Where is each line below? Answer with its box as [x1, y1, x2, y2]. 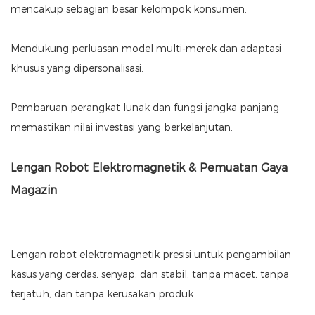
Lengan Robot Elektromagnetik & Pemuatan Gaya [11, 161, 288, 175]
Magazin [11, 184, 57, 198]
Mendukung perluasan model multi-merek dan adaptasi [11, 42, 281, 56]
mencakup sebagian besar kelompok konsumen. [11, 3, 247, 16]
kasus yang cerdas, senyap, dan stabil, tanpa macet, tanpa [11, 268, 289, 281]
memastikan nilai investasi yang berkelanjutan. [11, 121, 233, 134]
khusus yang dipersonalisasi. [11, 62, 143, 75]
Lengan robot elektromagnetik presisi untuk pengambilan [11, 248, 291, 262]
